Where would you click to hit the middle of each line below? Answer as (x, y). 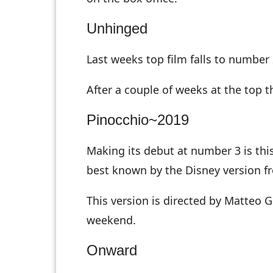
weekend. (111, 220)
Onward (112, 250)
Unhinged (117, 29)
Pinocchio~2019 (138, 120)
